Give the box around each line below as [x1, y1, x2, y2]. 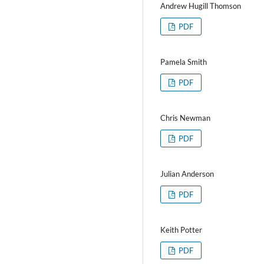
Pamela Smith [160, 57, 207, 67]
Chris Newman [160, 113, 210, 123]
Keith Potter [160, 225, 202, 235]
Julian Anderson [160, 169, 214, 179]
